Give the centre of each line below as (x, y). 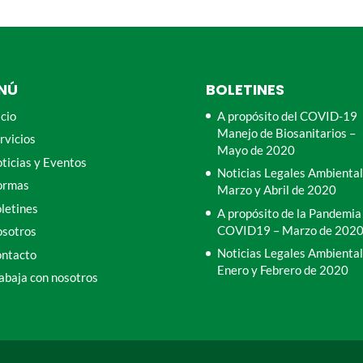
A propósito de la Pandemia (289, 213)
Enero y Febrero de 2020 (282, 270)
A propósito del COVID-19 (287, 115)
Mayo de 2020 (256, 149)
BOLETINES (245, 89)
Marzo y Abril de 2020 (276, 190)
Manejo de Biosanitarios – (286, 132)
